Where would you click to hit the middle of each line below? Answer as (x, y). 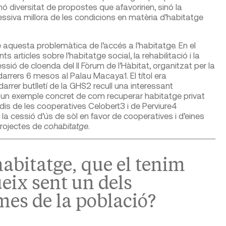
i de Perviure (148, 105)
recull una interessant (132, 85)
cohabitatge (66, 125)
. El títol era (146, 75)
